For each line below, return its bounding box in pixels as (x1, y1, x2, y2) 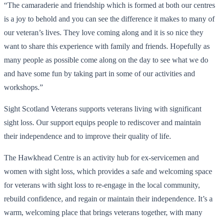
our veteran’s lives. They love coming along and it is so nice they (4, 28, 203, 37)
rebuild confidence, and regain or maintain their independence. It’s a (4, 194, 213, 203)
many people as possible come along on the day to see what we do (4, 55, 208, 64)
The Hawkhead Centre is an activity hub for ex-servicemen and (4, 153, 199, 162)
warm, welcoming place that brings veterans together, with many (4, 208, 202, 217)
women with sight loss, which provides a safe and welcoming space (4, 167, 212, 175)
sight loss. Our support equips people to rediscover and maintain (4, 118, 201, 127)
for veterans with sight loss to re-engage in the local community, (4, 180, 200, 189)
